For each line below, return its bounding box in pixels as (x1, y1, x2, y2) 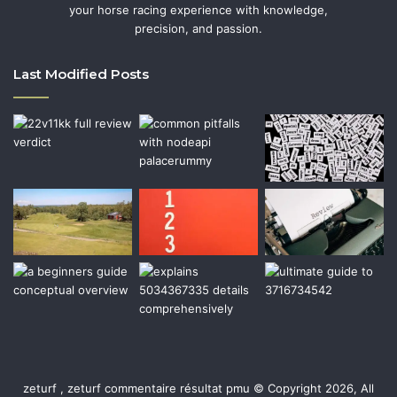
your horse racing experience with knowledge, (69, 2, 328, 17)
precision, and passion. (135, 20, 262, 35)
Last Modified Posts (13, 65, 149, 82)
